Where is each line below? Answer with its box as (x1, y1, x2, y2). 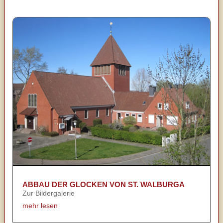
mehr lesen (22, 202, 58, 210)
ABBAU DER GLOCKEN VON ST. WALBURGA (22, 180, 185, 189)
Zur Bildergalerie (22, 189, 75, 198)
